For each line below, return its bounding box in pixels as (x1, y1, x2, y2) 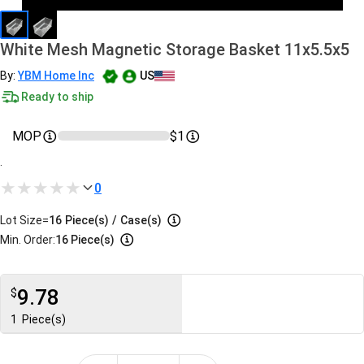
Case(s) (120, 214, 162, 227)
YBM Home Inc (18, 69, 94, 82)
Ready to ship (21, 89, 93, 103)
